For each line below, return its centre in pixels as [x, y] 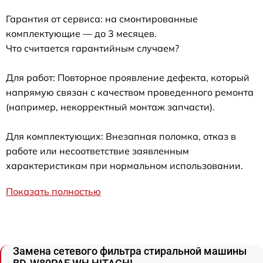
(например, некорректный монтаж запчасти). [110, 107]
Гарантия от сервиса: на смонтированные [102, 18]
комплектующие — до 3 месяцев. [81, 33]
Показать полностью [53, 191]
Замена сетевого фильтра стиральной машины [130, 251]
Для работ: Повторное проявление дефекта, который [128, 77]
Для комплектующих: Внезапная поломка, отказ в [121, 136]
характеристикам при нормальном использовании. [124, 165]
